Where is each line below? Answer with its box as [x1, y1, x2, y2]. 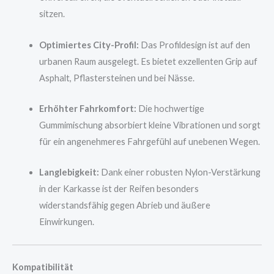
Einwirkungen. [39, 217, 94, 228]
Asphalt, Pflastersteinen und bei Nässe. [39, 72, 194, 83]
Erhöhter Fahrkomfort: [39, 103, 136, 114]
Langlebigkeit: [39, 167, 99, 178]
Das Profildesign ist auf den [138, 39, 250, 50]
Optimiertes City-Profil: [39, 39, 139, 50]
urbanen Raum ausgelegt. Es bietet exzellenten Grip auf [39, 56, 257, 67]
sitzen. [39, 9, 65, 20]
